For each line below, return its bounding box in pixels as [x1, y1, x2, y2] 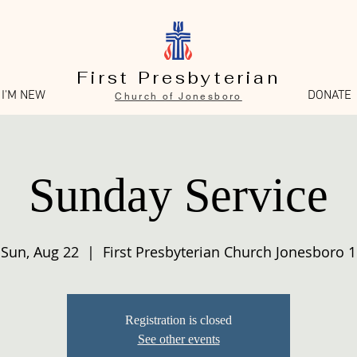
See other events [137, 332, 220, 346]
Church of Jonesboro [115, 91, 242, 102]
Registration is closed [125, 313, 232, 327]
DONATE [307, 88, 351, 104]
